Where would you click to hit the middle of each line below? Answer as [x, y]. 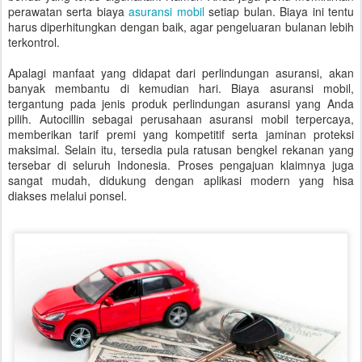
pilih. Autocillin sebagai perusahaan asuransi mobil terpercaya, [181, 118]
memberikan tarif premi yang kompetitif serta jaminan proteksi [181, 134]
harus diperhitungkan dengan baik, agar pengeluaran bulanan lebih [181, 26]
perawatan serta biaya [69, 11]
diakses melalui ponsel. [69, 195]
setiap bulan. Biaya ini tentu [279, 11]
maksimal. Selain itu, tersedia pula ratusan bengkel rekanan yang [181, 149]
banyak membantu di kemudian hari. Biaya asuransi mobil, [181, 88]
